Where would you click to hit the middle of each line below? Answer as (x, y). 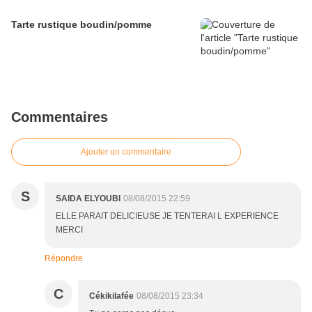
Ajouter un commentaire (126, 152)
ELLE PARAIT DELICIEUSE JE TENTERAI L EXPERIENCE (167, 216)
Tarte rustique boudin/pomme (81, 25)
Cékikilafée (111, 296)
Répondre (64, 259)
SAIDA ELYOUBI (88, 199)
